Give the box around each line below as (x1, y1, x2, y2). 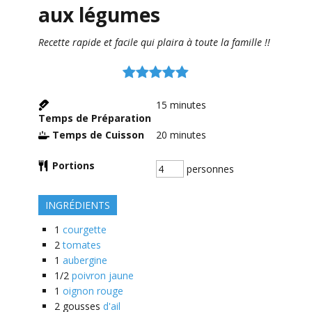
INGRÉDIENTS (45, 198, 110, 212)
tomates (62, 238, 101, 252)
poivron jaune (71, 269, 134, 283)
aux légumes (38, 1, 160, 29)
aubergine (62, 253, 107, 267)
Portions (52, 159, 95, 173)
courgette (62, 223, 107, 237)
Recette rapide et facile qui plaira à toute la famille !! (38, 36, 270, 49)
